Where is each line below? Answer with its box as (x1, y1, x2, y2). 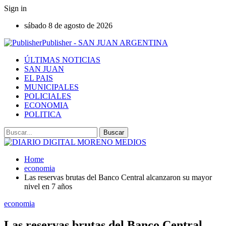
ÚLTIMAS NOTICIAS (24, 55, 100, 64)
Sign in (4, 4, 27, 13)
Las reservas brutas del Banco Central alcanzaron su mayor (24, 173, 212, 182)
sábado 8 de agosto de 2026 (24, 21, 112, 30)
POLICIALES (24, 92, 71, 100)
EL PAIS (24, 74, 53, 82)
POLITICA (24, 110, 62, 119)
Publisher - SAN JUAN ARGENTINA (42, 38, 168, 47)
